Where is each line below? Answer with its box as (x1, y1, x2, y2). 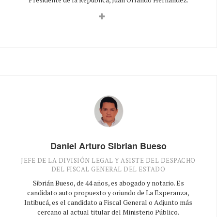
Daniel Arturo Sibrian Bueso (50, 139, 167, 152)
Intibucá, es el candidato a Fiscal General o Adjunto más (24, 197, 192, 207)
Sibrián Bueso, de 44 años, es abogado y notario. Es (32, 178, 184, 187)
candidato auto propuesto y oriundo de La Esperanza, (27, 187, 189, 197)
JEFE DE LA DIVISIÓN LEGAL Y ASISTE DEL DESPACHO (21, 155, 196, 165)
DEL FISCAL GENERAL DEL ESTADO (51, 164, 166, 173)
